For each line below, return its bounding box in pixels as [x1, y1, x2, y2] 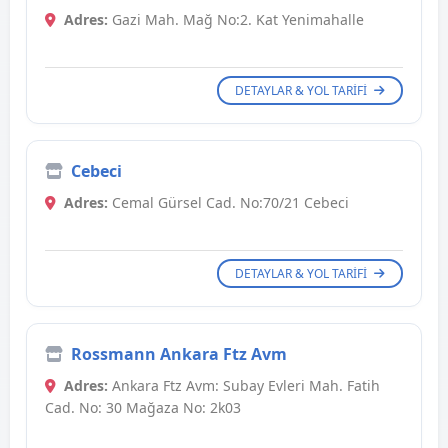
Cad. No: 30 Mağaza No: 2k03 [45, 398, 241, 418]
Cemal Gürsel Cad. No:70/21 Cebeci [108, 193, 349, 213]
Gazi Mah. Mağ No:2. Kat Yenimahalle [108, 10, 364, 30]
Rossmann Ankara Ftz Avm [71, 343, 287, 366]
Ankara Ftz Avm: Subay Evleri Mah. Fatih [108, 376, 380, 396]
